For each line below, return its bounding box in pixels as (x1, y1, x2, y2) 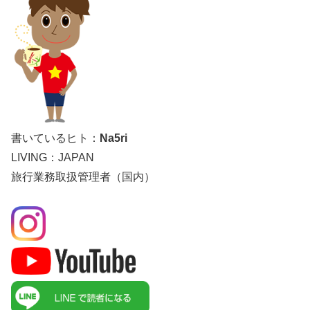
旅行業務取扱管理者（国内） (11, 170, 155, 183)
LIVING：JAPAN (11, 151, 94, 163)
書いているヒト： (11, 131, 100, 144)
